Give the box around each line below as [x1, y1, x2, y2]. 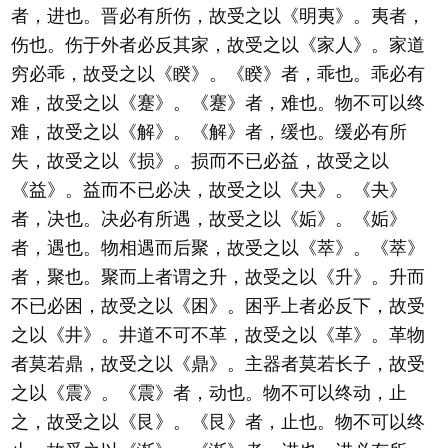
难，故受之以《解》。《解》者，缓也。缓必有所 [11, 122, 407, 142]
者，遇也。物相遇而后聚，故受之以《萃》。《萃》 [11, 238, 425, 258]
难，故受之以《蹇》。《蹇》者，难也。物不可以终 [11, 93, 425, 113]
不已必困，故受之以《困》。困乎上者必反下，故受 [11, 296, 425, 316]
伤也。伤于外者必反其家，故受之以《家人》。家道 [11, 35, 425, 55]
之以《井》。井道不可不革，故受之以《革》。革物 [11, 325, 425, 345]
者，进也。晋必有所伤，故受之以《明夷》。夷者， [11, 6, 425, 26]
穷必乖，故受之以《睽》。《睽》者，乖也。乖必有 [11, 64, 425, 84]
